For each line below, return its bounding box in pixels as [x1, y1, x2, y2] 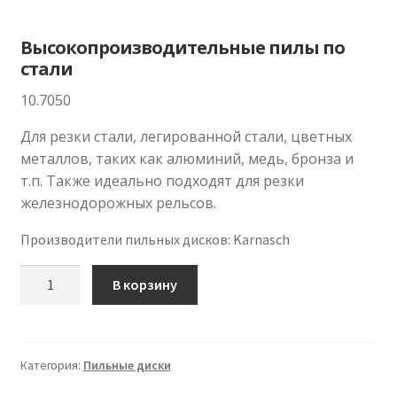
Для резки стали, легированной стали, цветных [19, 127, 352, 147]
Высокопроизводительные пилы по [19, 35, 345, 60]
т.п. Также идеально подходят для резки [19, 171, 304, 191]
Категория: [19, 356, 83, 373]
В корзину [113, 275, 178, 293]
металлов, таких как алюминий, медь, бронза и [19, 149, 354, 169]
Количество [19, 266, 96, 284]
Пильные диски [82, 356, 171, 373]
